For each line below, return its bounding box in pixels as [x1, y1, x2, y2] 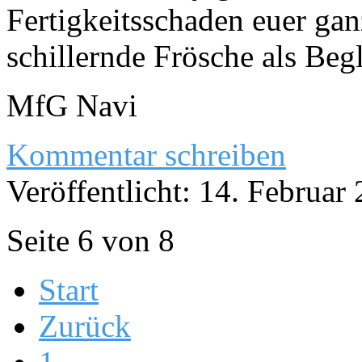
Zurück [39, 308, 131, 343]
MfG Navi [6, 87, 137, 123]
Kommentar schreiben [6, 137, 286, 172]
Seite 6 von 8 [6, 222, 175, 258]
